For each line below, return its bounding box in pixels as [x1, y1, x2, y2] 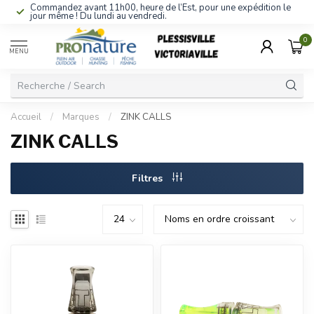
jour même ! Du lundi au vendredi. [30, 10, 167, 22]
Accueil [11, 111, 41, 123]
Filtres [132, 172, 165, 185]
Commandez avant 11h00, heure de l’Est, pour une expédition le [30, 1, 291, 14]
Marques [62, 111, 100, 123]
